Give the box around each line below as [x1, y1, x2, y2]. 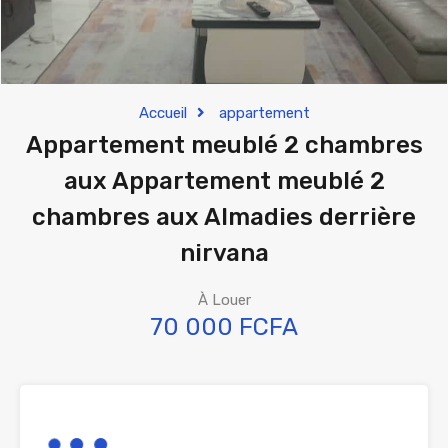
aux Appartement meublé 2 [63, 167, 385, 195]
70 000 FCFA [150, 313, 298, 341]
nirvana [179, 239, 269, 267]
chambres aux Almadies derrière [32, 203, 416, 231]
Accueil [138, 104, 187, 122]
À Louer [197, 291, 251, 309]
